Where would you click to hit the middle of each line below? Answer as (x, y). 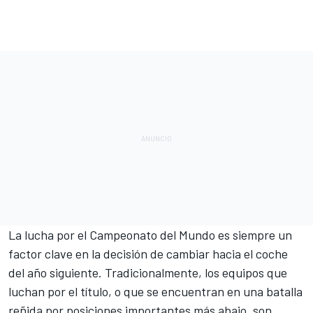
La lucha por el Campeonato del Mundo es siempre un (150, 234)
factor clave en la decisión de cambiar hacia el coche (148, 253)
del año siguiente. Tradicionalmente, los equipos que (148, 272)
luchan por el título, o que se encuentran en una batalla (155, 291)
